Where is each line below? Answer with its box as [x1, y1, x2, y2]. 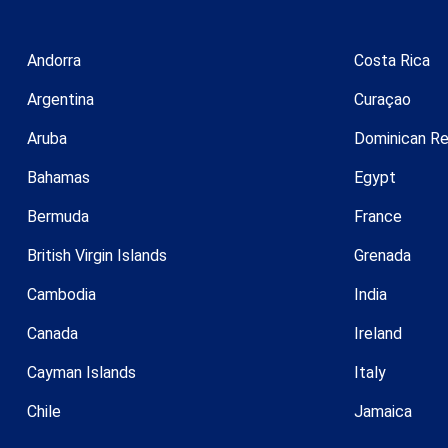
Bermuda [27, 206, 89, 226]
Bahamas [27, 167, 90, 187]
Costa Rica [353, 50, 430, 70]
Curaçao [353, 89, 411, 109]
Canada [27, 323, 78, 343]
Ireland [353, 323, 402, 343]
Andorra [27, 50, 81, 70]
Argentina [27, 89, 94, 109]
